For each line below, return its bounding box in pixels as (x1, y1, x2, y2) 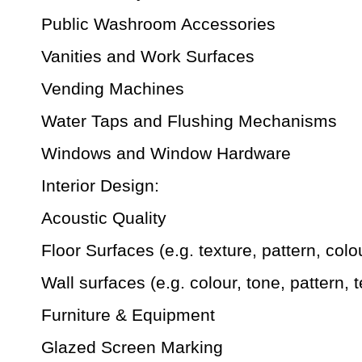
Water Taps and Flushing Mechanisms (41, 112, 337, 131)
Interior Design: (41, 176, 159, 196)
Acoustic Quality (41, 208, 166, 228)
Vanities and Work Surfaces (41, 47, 255, 66)
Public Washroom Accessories (41, 15, 276, 34)
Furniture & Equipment (41, 305, 215, 325)
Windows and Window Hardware (41, 144, 291, 163)
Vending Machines (41, 79, 184, 99)
